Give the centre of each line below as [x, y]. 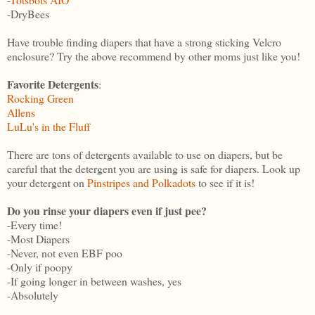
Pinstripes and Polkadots [143, 182]
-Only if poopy [40, 266]
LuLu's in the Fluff [49, 126]
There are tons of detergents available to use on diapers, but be [145, 154]
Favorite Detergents [53, 84]
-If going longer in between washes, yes [94, 281]
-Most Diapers [38, 238]
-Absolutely [33, 295]
